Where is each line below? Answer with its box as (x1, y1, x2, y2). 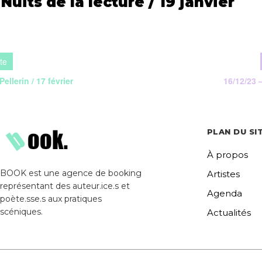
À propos (206, 149, 248, 161)
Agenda (206, 188, 242, 199)
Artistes (206, 168, 240, 180)
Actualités (206, 207, 251, 219)
